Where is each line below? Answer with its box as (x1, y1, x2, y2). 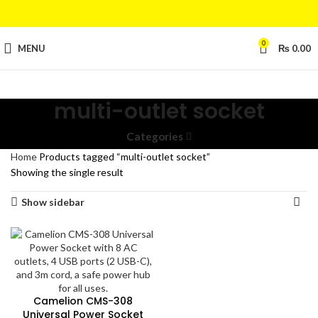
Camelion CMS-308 (33, 294, 133, 308)
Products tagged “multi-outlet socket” (39, 150, 210, 163)
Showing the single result (11, 166, 124, 178)
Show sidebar (21, 196, 85, 208)
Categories (126, 130, 184, 143)
